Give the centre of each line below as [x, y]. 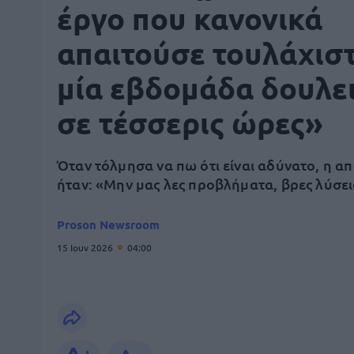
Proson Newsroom [108, 224]
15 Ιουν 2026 [86, 247]
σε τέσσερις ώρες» [190, 122]
